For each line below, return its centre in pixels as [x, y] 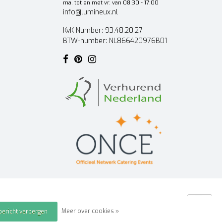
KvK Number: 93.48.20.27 [103, 30]
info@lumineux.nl [90, 12]
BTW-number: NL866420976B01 [115, 41]
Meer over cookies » [90, 211]
